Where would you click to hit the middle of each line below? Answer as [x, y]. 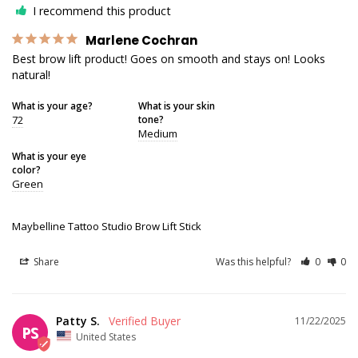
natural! [31, 74]
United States [106, 336]
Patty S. [78, 320]
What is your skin [176, 105]
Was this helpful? [255, 261]
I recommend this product [102, 10]
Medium [157, 133]
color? [26, 169]
